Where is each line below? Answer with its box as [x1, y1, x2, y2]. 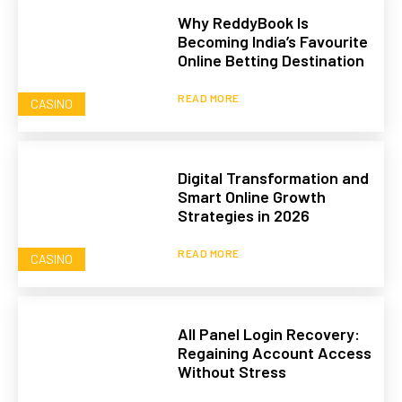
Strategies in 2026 [178, 205, 310, 226]
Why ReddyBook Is [178, 13, 310, 33]
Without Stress [178, 361, 287, 381]
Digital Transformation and [178, 168, 370, 188]
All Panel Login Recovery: [178, 323, 361, 344]
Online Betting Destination [178, 50, 365, 71]
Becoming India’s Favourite [178, 31, 369, 52]
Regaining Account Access [178, 342, 372, 363]
